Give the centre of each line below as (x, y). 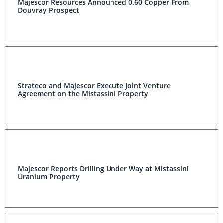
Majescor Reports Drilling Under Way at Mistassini (103, 168)
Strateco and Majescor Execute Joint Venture (94, 85)
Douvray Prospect (49, 10)
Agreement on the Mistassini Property (83, 93)
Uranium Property (49, 176)
